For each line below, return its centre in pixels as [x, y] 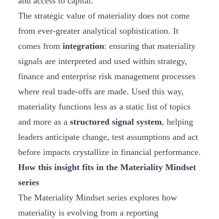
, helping [177, 122]
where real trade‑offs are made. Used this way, [101, 92]
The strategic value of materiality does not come [104, 16]
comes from [40, 46]
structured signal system [116, 122]
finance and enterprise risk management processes [107, 77]
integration [83, 46]
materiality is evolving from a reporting [88, 213]
